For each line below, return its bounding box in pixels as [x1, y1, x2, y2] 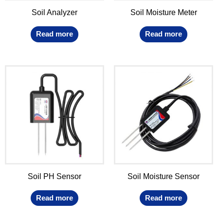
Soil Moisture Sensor [127, 172, 200, 181]
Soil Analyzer [32, 8, 77, 17]
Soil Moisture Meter [130, 8, 197, 17]
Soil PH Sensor [28, 172, 81, 181]
